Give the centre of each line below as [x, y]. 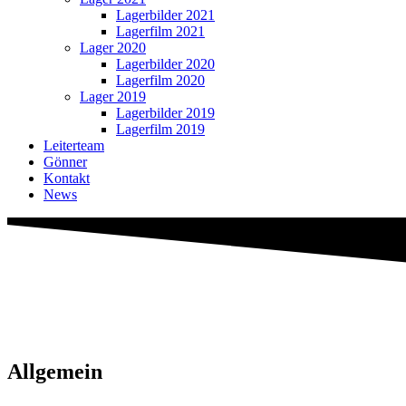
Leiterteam [74, 145]
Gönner [65, 162]
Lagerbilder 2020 [165, 64]
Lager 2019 [113, 97]
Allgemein [55, 371]
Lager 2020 [113, 48]
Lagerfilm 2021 [160, 31]
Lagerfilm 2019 [160, 129]
